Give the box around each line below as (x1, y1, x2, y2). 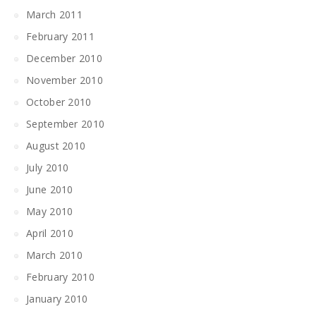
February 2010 (26, 270, 95, 284)
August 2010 (26, 139, 86, 152)
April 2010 (26, 226, 73, 240)
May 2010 (26, 205, 73, 218)
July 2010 (26, 161, 69, 174)
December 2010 (26, 51, 102, 65)
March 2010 (26, 248, 83, 262)
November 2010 (26, 73, 103, 87)
